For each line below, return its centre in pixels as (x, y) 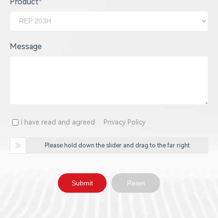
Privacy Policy (124, 122)
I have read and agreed (59, 122)
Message (26, 47)
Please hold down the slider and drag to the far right (117, 146)
